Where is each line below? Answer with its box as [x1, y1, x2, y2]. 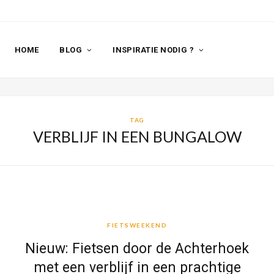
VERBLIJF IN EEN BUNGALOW [32, 127, 242, 146]
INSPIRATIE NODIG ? [113, 45, 194, 54]
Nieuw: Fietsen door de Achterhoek [25, 240, 249, 257]
